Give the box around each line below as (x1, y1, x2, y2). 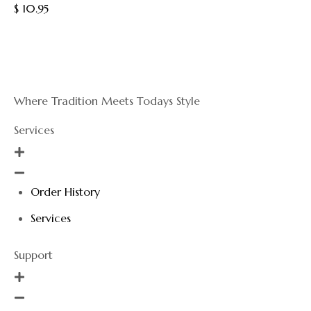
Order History (31, 185, 100, 199)
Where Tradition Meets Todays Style (14, 94, 200, 108)
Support (14, 248, 53, 262)
